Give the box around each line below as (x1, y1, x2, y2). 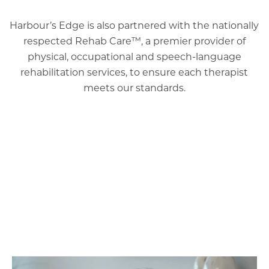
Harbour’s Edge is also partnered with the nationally (10, 21, 259, 31)
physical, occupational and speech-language (27, 52, 241, 62)
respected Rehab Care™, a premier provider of (23, 37, 246, 47)
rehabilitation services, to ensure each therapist (20, 68, 249, 78)
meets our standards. (83, 83, 186, 94)
